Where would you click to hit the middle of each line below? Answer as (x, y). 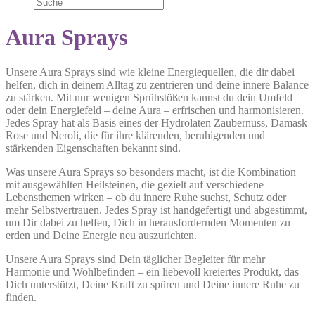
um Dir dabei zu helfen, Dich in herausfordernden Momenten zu (148, 222)
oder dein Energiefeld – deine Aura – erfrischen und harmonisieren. (155, 110)
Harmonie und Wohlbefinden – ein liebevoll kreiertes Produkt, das (152, 271)
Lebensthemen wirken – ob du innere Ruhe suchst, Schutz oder (146, 197)
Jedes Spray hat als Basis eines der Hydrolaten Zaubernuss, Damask (156, 122)
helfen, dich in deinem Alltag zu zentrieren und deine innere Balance (157, 84)
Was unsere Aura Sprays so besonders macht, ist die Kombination (151, 172)
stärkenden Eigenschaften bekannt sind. (93, 148)
